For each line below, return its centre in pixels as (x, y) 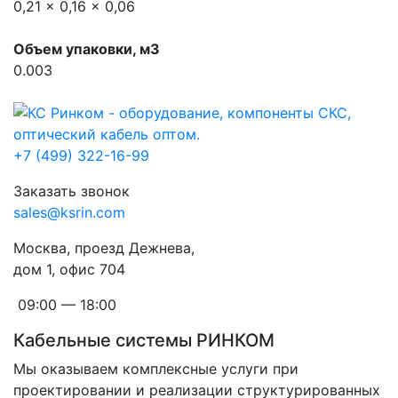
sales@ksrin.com (69, 212)
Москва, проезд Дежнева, (106, 248)
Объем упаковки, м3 (87, 49)
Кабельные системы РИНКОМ (144, 340)
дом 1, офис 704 (69, 269)
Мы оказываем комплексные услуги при (156, 369)
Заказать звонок (72, 191)
